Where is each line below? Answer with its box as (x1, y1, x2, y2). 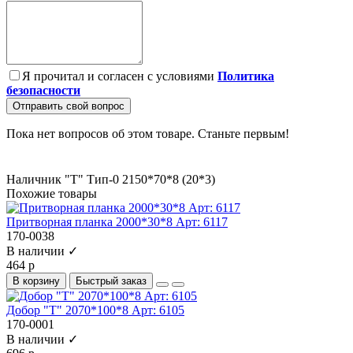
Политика (217, 69, 274, 83)
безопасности (6, 83, 80, 97)
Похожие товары (6, 186, 97, 200)
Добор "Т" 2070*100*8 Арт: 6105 (6, 303, 184, 317)
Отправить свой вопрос (13, 99, 124, 112)
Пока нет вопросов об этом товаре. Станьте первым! (6, 126, 289, 140)
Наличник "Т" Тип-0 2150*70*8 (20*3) (6, 172, 215, 186)
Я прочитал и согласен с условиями (22, 69, 217, 83)
